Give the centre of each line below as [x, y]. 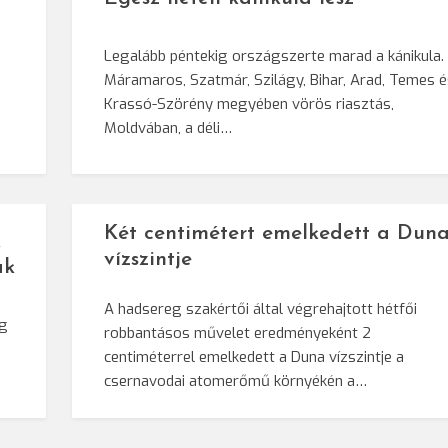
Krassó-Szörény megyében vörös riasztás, [249, 104]
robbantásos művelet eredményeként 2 [238, 333]
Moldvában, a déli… [168, 128]
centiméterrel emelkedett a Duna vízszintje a [254, 357]
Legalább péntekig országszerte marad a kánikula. [274, 56]
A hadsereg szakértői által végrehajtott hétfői [261, 309]
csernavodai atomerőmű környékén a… [236, 381]
